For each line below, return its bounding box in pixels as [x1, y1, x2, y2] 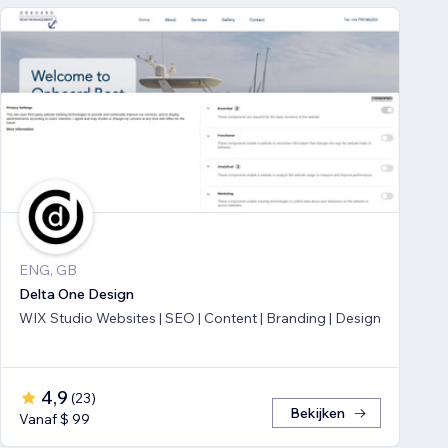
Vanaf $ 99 [19, 410, 90, 429]
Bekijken [290, 404, 345, 423]
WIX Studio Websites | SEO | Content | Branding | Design [19, 309, 381, 328]
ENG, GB [19, 261, 77, 280]
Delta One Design [19, 285, 134, 304]
